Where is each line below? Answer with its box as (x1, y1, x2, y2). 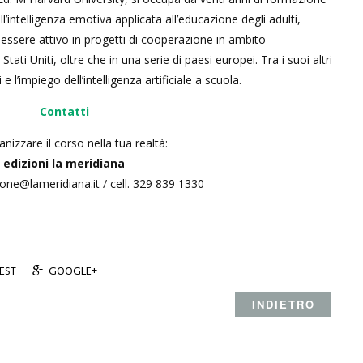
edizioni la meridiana (3, 156, 125, 171)
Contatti (39, 104, 89, 119)
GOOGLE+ (49, 263, 97, 281)
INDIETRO (251, 297, 315, 313)
